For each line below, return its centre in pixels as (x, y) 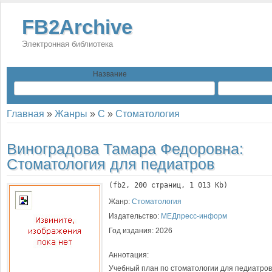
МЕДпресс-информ (194, 216)
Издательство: (135, 216)
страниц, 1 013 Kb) (187, 185)
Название (110, 74)
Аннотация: (129, 255)
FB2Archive (77, 27)
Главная (25, 114)
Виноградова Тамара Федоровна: (125, 149)
